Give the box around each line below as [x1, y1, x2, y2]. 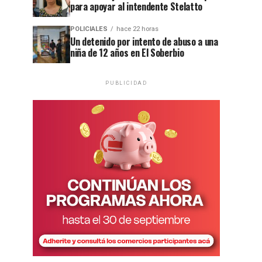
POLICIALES [70, 25, 108, 33]
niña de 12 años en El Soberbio [70, 46, 184, 60]
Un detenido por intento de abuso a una [70, 35, 218, 49]
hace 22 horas [116, 25, 158, 33]
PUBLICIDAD [105, 80, 147, 86]
